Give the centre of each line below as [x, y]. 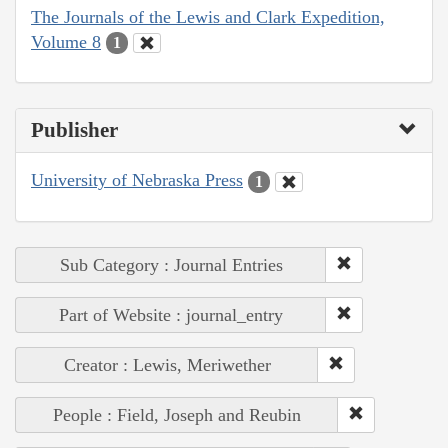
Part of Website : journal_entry [171, 314]
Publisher [74, 130]
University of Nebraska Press [137, 180]
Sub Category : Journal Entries [171, 264]
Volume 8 [66, 41]
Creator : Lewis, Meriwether [167, 364]
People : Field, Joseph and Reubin [177, 414]
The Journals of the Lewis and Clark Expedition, [208, 16]
